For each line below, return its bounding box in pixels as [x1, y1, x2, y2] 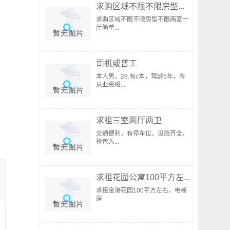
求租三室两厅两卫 [96, 116, 162, 125]
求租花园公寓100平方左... [96, 173, 190, 182]
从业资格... [96, 81, 125, 88]
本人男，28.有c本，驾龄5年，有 [96, 73, 185, 80]
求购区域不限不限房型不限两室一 [96, 16, 188, 23]
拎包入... [96, 138, 119, 145]
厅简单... [96, 24, 119, 31]
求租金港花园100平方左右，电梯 [96, 187, 187, 194]
